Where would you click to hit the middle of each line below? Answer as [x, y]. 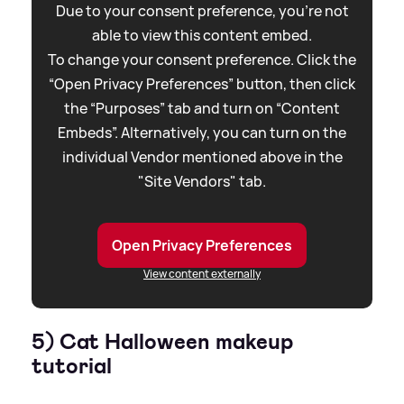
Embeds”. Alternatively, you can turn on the [202, 133]
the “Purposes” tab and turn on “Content [202, 109]
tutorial [72, 367]
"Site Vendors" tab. [202, 182]
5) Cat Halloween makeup [162, 342]
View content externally [202, 274]
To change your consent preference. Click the [202, 60]
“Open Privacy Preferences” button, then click [202, 84]
